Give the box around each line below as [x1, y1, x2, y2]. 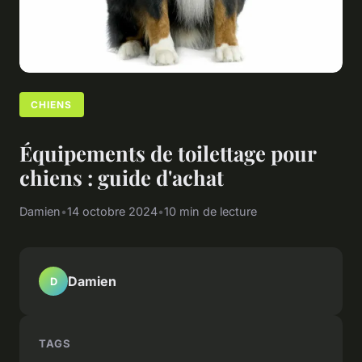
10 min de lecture [164, 204, 257, 219]
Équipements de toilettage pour [19, 139, 316, 167]
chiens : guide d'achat [19, 163, 224, 192]
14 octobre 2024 [67, 204, 158, 219]
